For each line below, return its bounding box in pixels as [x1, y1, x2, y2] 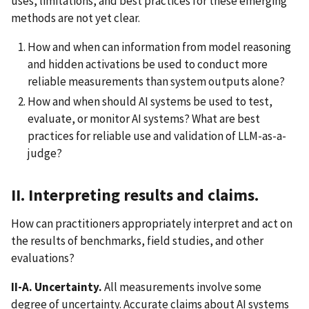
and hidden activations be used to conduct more [28, 56, 268, 72]
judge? [28, 146, 62, 161]
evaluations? [11, 250, 74, 266]
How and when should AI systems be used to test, [28, 94, 272, 110]
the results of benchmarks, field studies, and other [11, 233, 263, 249]
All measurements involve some [104, 279, 261, 295]
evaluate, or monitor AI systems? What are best [28, 111, 260, 127]
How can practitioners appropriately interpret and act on [11, 216, 292, 232]
